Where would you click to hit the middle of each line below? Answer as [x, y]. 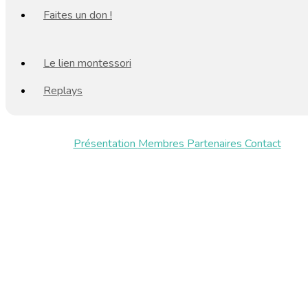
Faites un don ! [78, 15]
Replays [63, 91]
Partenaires [216, 144]
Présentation [106, 144]
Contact [263, 144]
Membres [162, 144]
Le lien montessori [87, 63]
